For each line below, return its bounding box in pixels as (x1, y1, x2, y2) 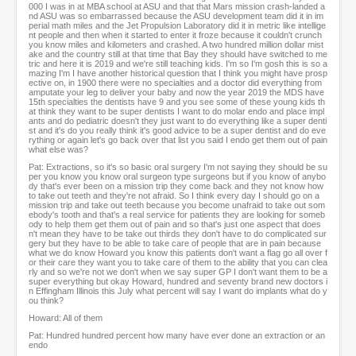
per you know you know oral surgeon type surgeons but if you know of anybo (29, 172, 326, 182)
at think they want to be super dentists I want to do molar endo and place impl (29, 106, 324, 117)
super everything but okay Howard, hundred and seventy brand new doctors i (29, 277, 327, 287)
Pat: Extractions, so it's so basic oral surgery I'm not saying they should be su (29, 162, 327, 172)
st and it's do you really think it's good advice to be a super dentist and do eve (29, 126, 326, 136)
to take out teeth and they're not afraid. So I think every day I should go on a (29, 191, 319, 201)
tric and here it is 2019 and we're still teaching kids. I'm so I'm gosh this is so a (29, 59, 327, 69)
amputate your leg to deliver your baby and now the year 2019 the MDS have (29, 87, 324, 98)
